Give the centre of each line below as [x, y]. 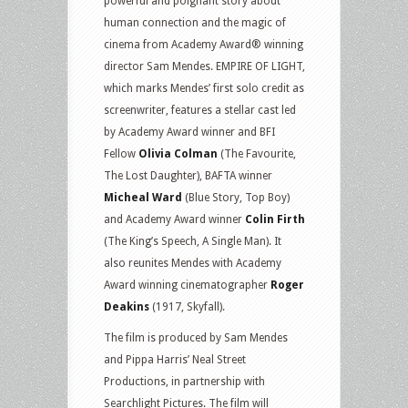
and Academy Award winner [174, 219]
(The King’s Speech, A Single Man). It [193, 241]
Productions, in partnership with [184, 382]
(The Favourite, [257, 154]
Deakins [127, 307]
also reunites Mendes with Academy [193, 263]
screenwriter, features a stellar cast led [200, 110]
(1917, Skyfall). [187, 307]
